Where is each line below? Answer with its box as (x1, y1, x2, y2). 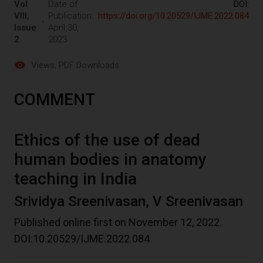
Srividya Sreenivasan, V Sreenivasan (14, 193, 243, 210)
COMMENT (14, 90, 95, 110)
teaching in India (14, 169, 137, 189)
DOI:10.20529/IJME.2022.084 (14, 232, 150, 245)
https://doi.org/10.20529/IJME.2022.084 (98, 11, 249, 22)
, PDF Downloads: (55, 60, 121, 71)
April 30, (48, 22, 79, 33)
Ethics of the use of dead (14, 130, 200, 150)
